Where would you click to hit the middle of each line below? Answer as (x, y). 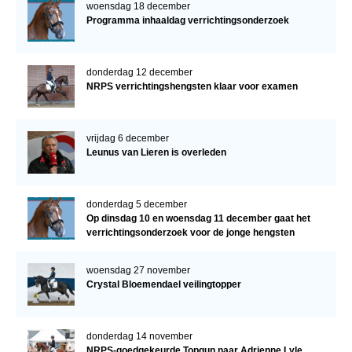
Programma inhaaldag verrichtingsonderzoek (187, 20)
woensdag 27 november (138, 270)
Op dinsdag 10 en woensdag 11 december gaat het (198, 218)
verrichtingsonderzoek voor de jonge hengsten (190, 232)
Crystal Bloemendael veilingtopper (163, 284)
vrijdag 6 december (127, 138)
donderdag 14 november (139, 336)
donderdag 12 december (139, 72)
